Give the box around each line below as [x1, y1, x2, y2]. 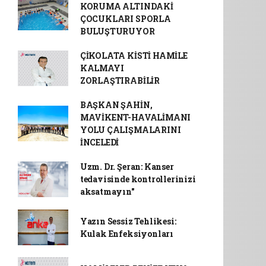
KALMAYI [80, 62, 124, 74]
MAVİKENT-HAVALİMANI [80, 112, 191, 123]
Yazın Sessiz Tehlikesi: [80, 216, 176, 227]
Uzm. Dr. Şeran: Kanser [80, 161, 174, 173]
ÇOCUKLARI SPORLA [80, 13, 171, 25]
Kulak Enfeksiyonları [80, 228, 173, 240]
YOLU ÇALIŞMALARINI [80, 124, 181, 136]
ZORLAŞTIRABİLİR [80, 75, 160, 87]
